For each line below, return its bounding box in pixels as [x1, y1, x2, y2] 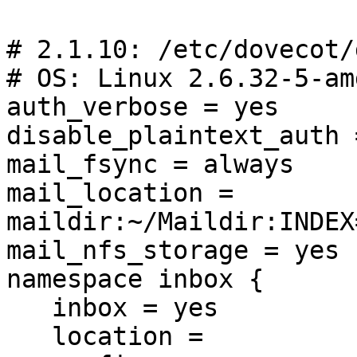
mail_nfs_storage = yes [6, 236, 339, 265]
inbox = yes [6, 293, 52, 323]
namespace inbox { [6, 265, 264, 294]
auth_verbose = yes [6, 92, 279, 122]
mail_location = [6, 178, 233, 208]
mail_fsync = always [6, 150, 294, 179]
